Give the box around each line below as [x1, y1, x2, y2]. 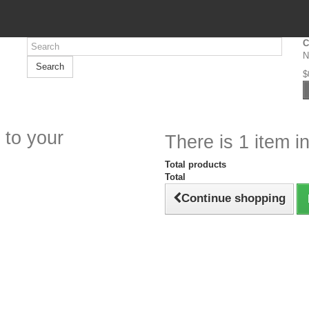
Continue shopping [181, 192, 286, 205]
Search [35, 61, 64, 72]
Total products [165, 159, 226, 170]
